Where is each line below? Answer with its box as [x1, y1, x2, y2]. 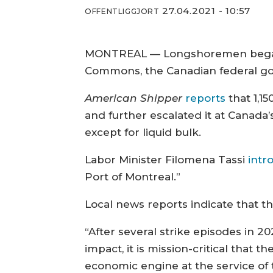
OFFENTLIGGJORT [85, 6, 160, 16]
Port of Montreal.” [85, 170, 181, 183]
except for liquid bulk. [85, 126, 202, 138]
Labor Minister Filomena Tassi [85, 153, 249, 166]
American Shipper [85, 91, 183, 104]
